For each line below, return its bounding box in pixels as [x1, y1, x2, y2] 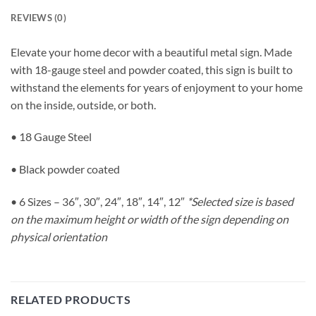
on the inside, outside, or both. [11, 97, 156, 111]
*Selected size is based [187, 195, 293, 209]
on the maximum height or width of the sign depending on [11, 212, 288, 226]
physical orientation [11, 230, 107, 244]
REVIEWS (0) [11, 11, 66, 23]
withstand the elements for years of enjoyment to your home [11, 80, 303, 94]
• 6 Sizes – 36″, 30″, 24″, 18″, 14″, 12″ [11, 195, 187, 209]
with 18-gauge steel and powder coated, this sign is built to [11, 62, 293, 76]
